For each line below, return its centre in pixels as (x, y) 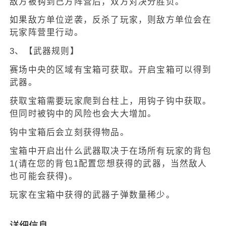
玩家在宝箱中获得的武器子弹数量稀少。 (92, 195)
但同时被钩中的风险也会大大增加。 (83, 114)
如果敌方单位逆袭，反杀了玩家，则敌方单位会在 (111, 20)
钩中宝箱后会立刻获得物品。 (69, 133)
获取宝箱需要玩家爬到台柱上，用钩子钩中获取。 (111, 101)
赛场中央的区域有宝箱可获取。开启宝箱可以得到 (111, 70)
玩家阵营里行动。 (46, 33)
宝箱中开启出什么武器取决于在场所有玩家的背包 (111, 151)
